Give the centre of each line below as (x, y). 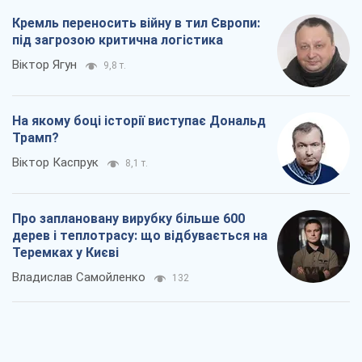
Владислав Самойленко (79, 117)
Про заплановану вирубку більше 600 (128, 58)
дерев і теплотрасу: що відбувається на (140, 75)
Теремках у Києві (65, 92)
